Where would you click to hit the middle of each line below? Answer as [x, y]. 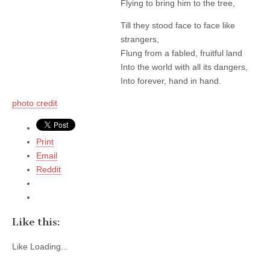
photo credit [35, 103]
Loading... [49, 247]
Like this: [36, 221]
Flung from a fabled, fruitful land [181, 53]
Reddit [49, 169]
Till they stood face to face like [178, 25]
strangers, [140, 39]
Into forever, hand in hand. [171, 80]
